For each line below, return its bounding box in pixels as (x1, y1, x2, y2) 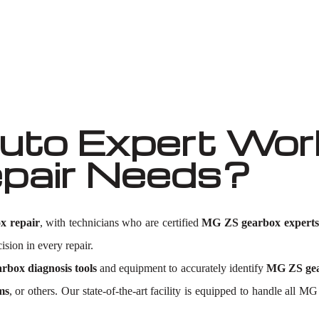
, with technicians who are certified (39, 216, 202, 229)
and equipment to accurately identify (97, 262, 266, 274)
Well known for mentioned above (84, 18, 235, 30)
